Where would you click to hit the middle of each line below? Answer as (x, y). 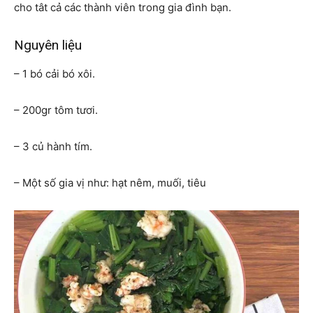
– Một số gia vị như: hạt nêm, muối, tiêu (110, 182)
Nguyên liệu (48, 45)
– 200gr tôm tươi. (56, 110)
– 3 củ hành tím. (53, 146)
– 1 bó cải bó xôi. (54, 73)
